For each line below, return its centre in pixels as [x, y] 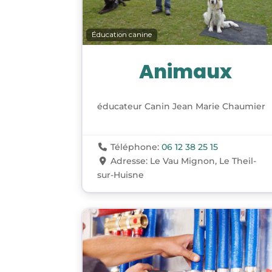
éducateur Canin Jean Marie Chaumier [182, 107]
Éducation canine [122, 35]
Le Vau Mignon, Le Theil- [203, 161]
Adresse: [130, 161]
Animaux [186, 72]
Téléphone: [136, 147]
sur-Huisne [121, 175]
